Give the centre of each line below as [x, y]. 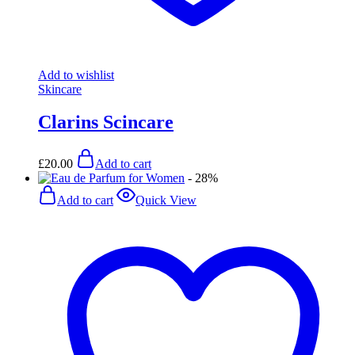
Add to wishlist [76, 74]
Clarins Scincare [106, 122]
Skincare [60, 89]
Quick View [166, 200]
